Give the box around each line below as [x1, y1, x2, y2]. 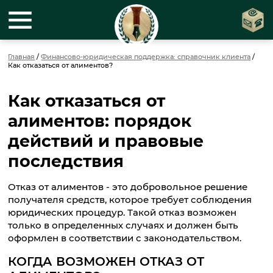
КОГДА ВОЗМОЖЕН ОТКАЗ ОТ [8, 253, 205, 269]
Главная [8, 52, 35, 62]
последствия [8, 151, 124, 171]
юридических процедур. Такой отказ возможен [8, 207, 237, 219]
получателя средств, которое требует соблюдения [8, 194, 252, 206]
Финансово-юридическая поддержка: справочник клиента [41, 52, 251, 62]
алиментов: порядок [8, 110, 192, 131]
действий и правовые [8, 130, 204, 151]
